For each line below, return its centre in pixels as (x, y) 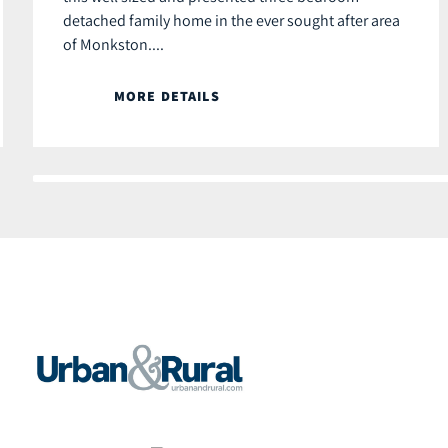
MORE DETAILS (167, 96)
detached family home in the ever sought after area (231, 20)
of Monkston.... (113, 44)
